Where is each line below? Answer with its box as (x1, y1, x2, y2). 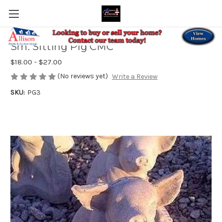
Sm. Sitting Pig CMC (10, 41, 113, 53)
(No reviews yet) (57, 72, 108, 80)
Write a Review (111, 72, 158, 81)
